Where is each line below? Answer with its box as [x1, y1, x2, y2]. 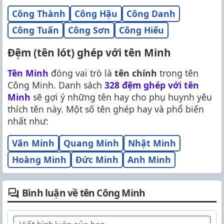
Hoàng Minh [12, 153, 66, 165]
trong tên [157, 66, 198, 79]
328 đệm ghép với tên [104, 78, 199, 91]
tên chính [114, 66, 157, 79]
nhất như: [7, 114, 48, 127]
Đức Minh [75, 153, 118, 165]
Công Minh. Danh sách [7, 78, 104, 91]
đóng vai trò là [48, 66, 114, 79]
